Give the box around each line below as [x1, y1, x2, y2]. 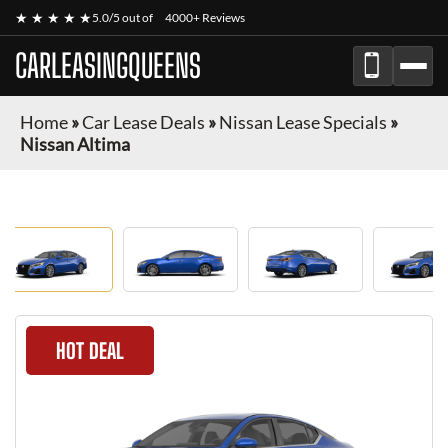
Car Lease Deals [82, 111, 205, 133]
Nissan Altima [20, 133, 130, 155]
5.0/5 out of [92, 10, 155, 25]
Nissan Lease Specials [219, 111, 387, 133]
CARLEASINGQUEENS [15, 47, 201, 85]
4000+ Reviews [165, 10, 245, 25]
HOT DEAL [56, 338, 124, 363]
